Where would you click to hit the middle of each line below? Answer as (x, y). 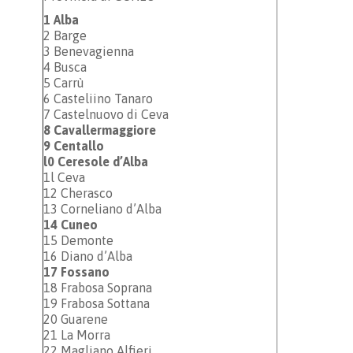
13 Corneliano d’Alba (104, 209)
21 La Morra (77, 335)
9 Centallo (74, 146)
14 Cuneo (71, 225)
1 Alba (61, 20)
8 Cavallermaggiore (101, 130)
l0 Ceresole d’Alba (96, 162)
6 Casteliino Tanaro (100, 98)
